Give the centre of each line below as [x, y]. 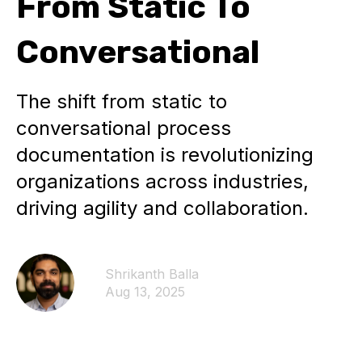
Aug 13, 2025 [145, 292]
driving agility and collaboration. [162, 208]
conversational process [124, 128]
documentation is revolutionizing [165, 155]
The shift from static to [122, 101]
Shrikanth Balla [152, 274]
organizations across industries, [162, 181]
